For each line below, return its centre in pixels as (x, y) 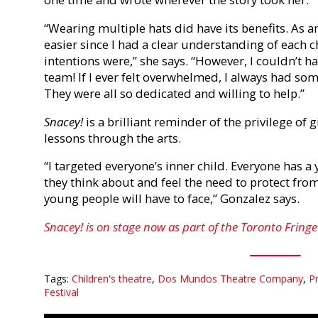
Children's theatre (112, 279)
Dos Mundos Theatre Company (230, 279)
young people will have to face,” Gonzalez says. (172, 199)
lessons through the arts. (114, 138)
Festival (61, 292)
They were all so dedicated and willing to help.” (174, 93)
